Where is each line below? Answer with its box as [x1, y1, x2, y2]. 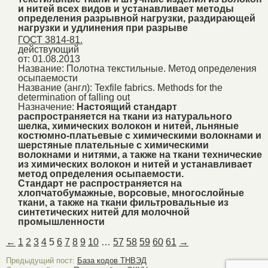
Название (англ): [18, 83, 92, 93]
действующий [18, 44, 79, 55]
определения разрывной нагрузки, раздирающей [18, 13, 255, 23]
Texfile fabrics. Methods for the [95, 83, 223, 93]
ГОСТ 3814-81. [18, 35, 83, 45]
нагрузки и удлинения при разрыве [18, 22, 188, 33]
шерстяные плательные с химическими [18, 140, 209, 151]
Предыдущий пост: [6, 256, 77, 266]
